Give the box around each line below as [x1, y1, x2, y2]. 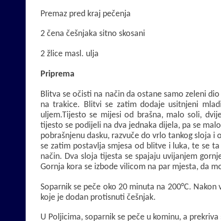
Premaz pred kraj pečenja [40, 9, 131, 19]
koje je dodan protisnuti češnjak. [40, 192, 156, 202]
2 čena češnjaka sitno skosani [40, 29, 145, 39]
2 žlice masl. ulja [40, 49, 99, 59]
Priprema [40, 70, 74, 79]
